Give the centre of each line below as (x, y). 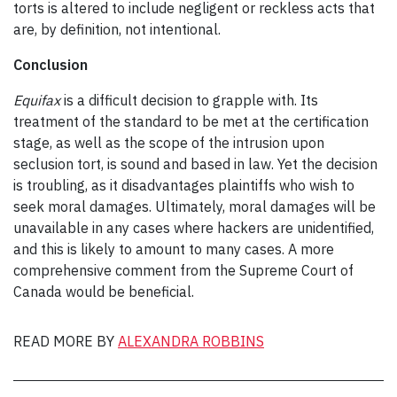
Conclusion (51, 64)
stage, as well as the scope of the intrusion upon (169, 142)
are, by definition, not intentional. (119, 29)
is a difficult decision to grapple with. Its (191, 100)
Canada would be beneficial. (104, 291)
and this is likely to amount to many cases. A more (174, 249)
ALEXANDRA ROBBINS (191, 341)
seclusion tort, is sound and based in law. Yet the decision (195, 163)
